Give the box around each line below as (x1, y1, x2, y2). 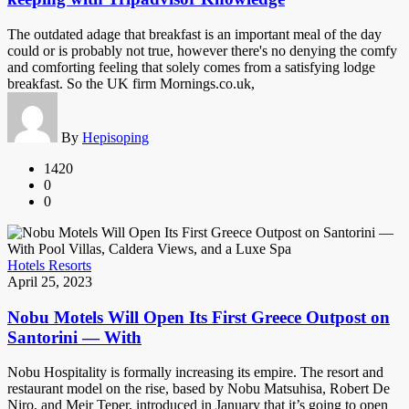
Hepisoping (82, 129, 149, 145)
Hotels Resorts (7, 257, 91, 273)
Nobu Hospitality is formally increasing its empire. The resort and (7, 364, 383, 381)
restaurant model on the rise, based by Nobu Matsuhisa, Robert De (7, 381, 390, 397)
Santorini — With (7, 327, 142, 347)
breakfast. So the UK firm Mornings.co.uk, (7, 75, 255, 91)
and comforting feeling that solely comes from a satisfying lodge (7, 58, 375, 75)
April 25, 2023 (7, 273, 92, 289)
